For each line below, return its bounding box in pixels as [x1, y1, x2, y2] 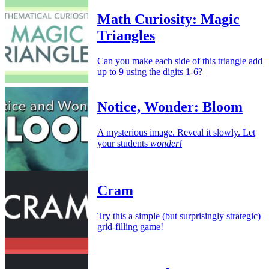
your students [97, 138, 150, 148]
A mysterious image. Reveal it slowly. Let [97, 127, 255, 138]
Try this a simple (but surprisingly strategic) [97, 210, 261, 221]
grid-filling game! [97, 221, 163, 232]
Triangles [97, 27, 155, 43]
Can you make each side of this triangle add [97, 55, 262, 66]
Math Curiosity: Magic [97, 11, 240, 27]
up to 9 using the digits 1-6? [97, 66, 202, 77]
